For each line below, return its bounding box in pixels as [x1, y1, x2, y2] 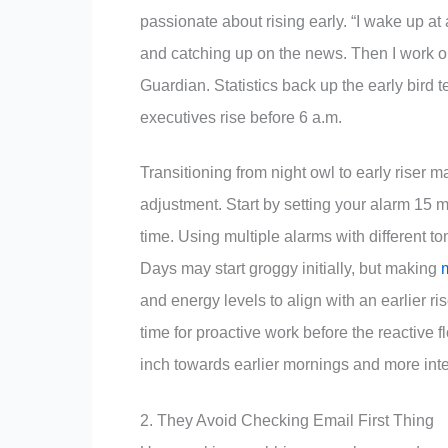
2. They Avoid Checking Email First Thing [140, 412, 434, 430]
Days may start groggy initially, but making [140, 260, 441, 278]
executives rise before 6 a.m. [140, 108, 342, 126]
